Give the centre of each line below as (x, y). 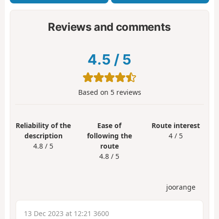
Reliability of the (44, 125)
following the (109, 135)
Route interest (175, 125)
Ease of (109, 125)
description (43, 135)
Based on (94, 92)
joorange (181, 187)
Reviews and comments (109, 27)
